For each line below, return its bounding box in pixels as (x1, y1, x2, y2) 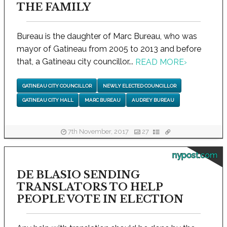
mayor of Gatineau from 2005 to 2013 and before (16, 44, 201, 54)
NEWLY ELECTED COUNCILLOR (102, 83, 176, 89)
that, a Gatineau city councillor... (16, 57, 135, 66)
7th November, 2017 (66, 128, 130, 136)
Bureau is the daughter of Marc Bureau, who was (16, 31, 197, 41)
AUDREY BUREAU (131, 97, 174, 103)
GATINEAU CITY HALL (22, 97, 73, 103)
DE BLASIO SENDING (16, 169, 140, 181)
